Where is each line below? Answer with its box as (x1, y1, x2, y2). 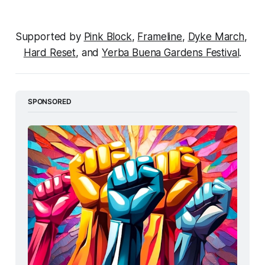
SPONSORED (27, 96, 72, 106)
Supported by (15, 31, 84, 43)
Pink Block (83, 31, 132, 43)
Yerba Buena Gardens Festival (102, 47, 240, 59)
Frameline (137, 31, 182, 43)
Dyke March (188, 31, 244, 43)
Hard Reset (23, 47, 76, 59)
